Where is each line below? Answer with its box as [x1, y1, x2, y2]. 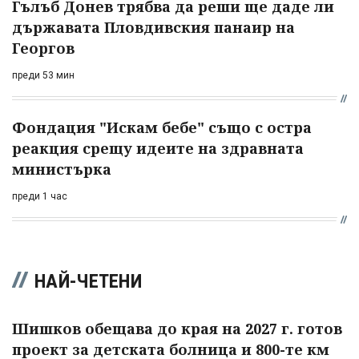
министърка [12, 159, 111, 179]
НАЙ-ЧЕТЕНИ [34, 269, 142, 292]
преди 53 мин [12, 69, 75, 81]
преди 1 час [12, 190, 67, 202]
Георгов [12, 38, 75, 58]
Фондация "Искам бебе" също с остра [12, 117, 312, 137]
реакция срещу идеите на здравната [12, 138, 304, 158]
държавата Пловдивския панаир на [12, 17, 295, 37]
